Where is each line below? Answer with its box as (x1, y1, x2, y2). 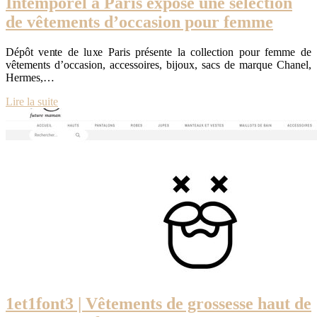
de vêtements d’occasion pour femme (6, 12, 273, 31)
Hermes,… (6, 71, 54, 83)
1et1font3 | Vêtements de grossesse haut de (6, 294, 311, 313)
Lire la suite (6, 95, 58, 108)
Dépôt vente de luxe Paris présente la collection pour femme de (6, 45, 311, 58)
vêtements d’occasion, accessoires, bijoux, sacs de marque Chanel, (6, 58, 311, 71)
